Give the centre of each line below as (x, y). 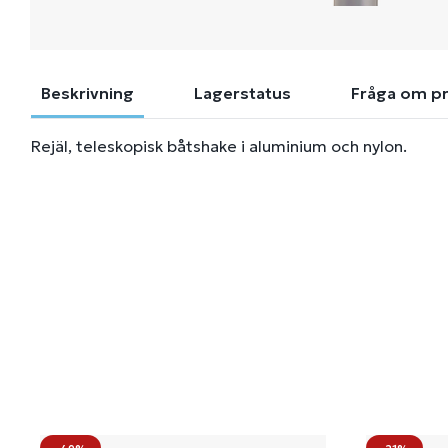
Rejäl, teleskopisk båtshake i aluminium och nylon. (219, 146)
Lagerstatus (242, 93)
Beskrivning (87, 93)
